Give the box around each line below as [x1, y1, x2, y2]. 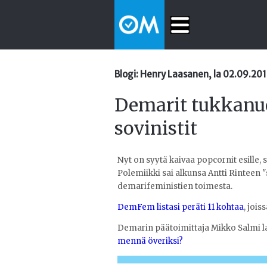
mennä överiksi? [117, 235, 183, 246]
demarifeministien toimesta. [117, 181, 232, 191]
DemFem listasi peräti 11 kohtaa [117, 201, 244, 212]
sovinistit [114, 116, 197, 139]
